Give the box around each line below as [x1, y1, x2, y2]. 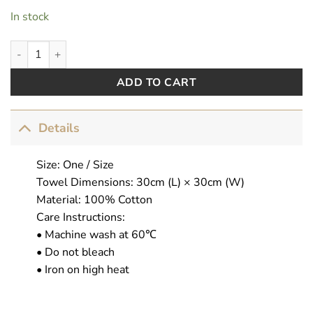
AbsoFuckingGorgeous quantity [10, 40, 159, 54]
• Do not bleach [36, 244, 115, 260]
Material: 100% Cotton [36, 191, 152, 208]
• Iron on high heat [36, 261, 129, 277]
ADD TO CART [116, 74, 197, 89]
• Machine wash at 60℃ [36, 226, 156, 242]
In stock [10, 8, 49, 24]
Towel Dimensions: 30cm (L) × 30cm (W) [36, 174, 245, 190]
